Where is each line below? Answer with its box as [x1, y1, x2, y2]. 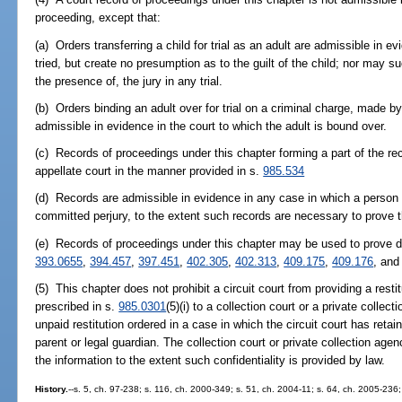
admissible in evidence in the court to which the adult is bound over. [35, 118, 388, 133]
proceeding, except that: [35, 11, 162, 25]
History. [35, 384, 69, 395]
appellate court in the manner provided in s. [35, 164, 264, 179]
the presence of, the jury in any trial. [35, 74, 223, 88]
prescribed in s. [35, 299, 119, 313]
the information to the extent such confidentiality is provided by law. [35, 353, 386, 367]
